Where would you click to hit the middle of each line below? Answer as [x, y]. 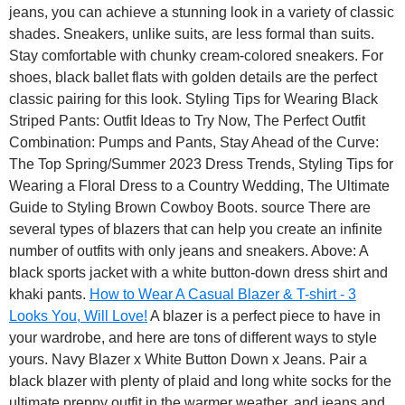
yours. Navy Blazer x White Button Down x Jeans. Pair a [188, 360]
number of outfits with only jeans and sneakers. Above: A [188, 251]
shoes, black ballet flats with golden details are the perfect [193, 78]
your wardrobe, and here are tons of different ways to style [193, 338]
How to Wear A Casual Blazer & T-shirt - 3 [223, 295]
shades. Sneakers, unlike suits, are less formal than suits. [192, 34]
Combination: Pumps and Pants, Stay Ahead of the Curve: [194, 143]
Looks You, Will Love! [78, 316]
